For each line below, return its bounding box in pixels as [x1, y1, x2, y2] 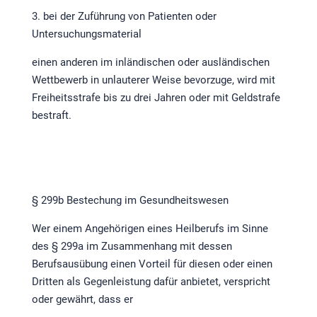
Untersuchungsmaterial [31, 28, 142, 41]
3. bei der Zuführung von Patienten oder [31, 10, 217, 23]
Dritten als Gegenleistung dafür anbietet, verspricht [31, 275, 270, 289]
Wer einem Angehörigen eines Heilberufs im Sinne [31, 222, 268, 236]
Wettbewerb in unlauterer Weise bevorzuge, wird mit [31, 74, 275, 87]
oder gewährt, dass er [31, 293, 133, 306]
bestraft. [31, 109, 71, 122]
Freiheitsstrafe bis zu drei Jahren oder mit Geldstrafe [31, 91, 280, 105]
